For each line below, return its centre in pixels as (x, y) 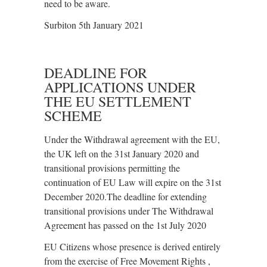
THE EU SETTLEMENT (118, 101)
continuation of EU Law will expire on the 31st (133, 182)
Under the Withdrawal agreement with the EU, (132, 139)
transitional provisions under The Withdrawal (129, 211)
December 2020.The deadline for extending (125, 196)
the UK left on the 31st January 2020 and (122, 153)
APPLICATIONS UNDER (120, 87)
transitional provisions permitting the (112, 168)
